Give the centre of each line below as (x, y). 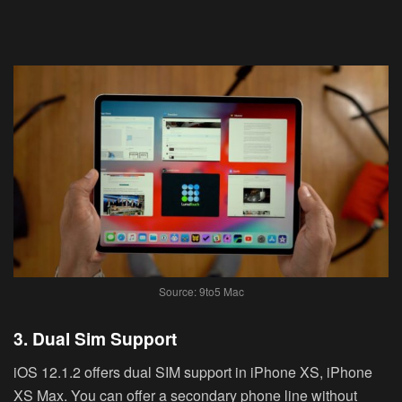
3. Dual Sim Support (95, 339)
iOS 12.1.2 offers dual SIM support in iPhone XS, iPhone (193, 371)
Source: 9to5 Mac (201, 291)
